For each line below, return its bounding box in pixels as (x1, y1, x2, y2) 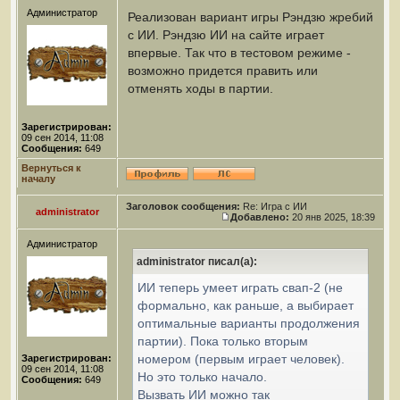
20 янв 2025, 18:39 (289, 212, 378, 222)
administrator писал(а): (137, 255, 257, 268)
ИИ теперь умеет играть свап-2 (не (137, 280, 343, 295)
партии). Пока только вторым (137, 334, 308, 348)
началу (21, 173, 55, 184)
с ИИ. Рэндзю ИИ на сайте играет (128, 28, 324, 42)
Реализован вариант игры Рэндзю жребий (128, 10, 373, 24)
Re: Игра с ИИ (240, 201, 307, 212)
